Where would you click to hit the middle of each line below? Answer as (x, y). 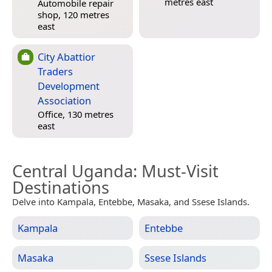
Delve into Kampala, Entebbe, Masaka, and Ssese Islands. (131, 201)
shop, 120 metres (73, 15)
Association (64, 100)
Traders (55, 71)
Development (69, 86)
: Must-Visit (176, 171)
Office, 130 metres (76, 114)
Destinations (61, 187)
